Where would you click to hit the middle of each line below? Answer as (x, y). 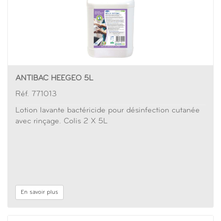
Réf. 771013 (36, 94)
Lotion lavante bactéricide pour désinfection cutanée (108, 110)
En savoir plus (39, 192)
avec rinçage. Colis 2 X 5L (61, 121)
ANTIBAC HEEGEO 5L (54, 78)
